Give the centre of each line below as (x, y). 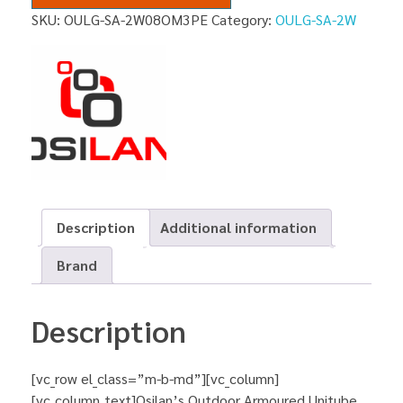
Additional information (238, 228)
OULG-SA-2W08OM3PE (136, 20)
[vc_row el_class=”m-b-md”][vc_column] (155, 378)
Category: (243, 20)
